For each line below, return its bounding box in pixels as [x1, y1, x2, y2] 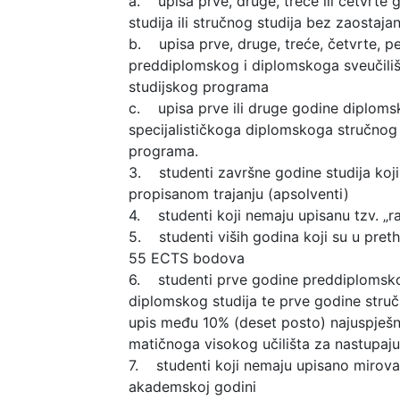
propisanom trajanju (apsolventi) [129, 184, 349, 203]
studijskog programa [129, 77, 269, 96]
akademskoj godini [129, 377, 256, 396]
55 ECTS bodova [129, 248, 245, 267]
